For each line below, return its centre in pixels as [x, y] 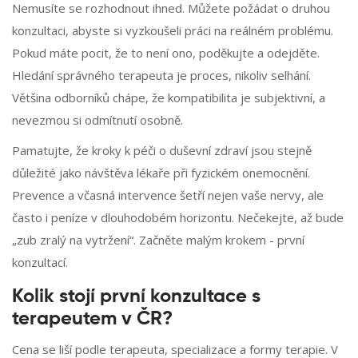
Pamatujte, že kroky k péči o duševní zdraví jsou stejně [162, 151]
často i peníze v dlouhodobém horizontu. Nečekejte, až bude [178, 218]
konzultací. [40, 263]
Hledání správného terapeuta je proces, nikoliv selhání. [161, 76]
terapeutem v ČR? [92, 319]
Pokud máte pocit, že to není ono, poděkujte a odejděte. [166, 53]
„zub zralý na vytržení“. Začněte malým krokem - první [158, 240]
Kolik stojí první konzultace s [136, 297]
